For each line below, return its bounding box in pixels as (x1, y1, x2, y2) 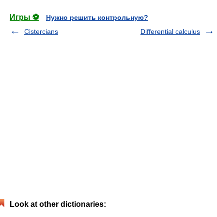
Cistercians (24, 27, 58, 35)
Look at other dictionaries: (10, 200, 106, 208)
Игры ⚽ (10, 13, 39, 21)
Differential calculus (140, 27, 200, 35)
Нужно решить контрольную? (46, 13, 148, 21)
